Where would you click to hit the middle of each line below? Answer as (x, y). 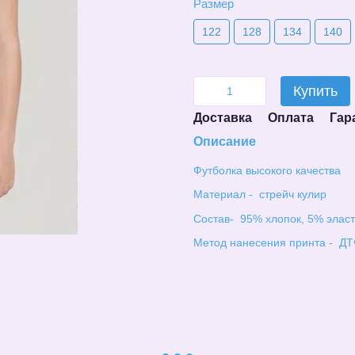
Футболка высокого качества (267, 170)
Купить (315, 91)
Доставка (223, 118)
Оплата (291, 118)
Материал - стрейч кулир (260, 195)
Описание (225, 141)
